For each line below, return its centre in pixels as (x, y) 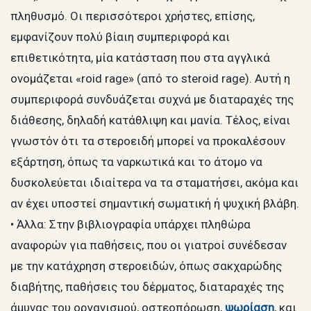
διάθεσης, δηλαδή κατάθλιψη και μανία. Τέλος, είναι (150, 120)
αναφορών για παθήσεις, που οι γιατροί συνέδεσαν (149, 245)
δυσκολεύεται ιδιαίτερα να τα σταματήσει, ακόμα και (154, 182)
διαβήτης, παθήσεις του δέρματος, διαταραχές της (147, 286)
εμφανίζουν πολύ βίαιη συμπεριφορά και (120, 36)
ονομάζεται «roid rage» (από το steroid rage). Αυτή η (150, 78)
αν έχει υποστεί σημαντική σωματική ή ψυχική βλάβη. (155, 203)
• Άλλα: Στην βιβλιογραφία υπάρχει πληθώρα (131, 224)
